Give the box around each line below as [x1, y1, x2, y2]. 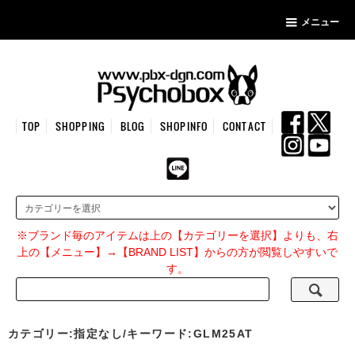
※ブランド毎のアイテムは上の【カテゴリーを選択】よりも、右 [17, 229, 338, 242]
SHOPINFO [159, 118, 208, 134]
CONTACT [222, 118, 267, 134]
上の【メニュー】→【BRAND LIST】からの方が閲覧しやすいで [17, 246, 338, 258]
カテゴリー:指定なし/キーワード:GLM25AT [8, 327, 254, 340]
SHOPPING [55, 118, 106, 134]
